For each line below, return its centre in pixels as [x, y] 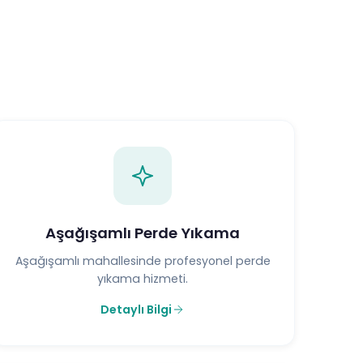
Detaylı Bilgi [136, 309]
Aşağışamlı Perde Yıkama [143, 233]
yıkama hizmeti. [143, 278]
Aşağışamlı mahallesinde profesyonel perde [143, 261]
